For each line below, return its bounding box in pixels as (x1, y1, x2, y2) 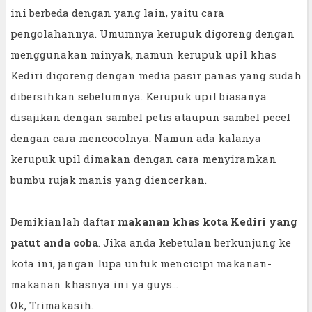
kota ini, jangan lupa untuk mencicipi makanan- (10, 256, 272, 271)
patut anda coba (10, 235, 98, 250)
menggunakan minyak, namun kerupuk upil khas (10, 47, 276, 62)
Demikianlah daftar (10, 214, 118, 229)
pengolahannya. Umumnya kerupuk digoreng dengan (10, 26, 295, 41)
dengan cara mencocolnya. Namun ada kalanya (10, 131, 261, 146)
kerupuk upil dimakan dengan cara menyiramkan (10, 152, 276, 166)
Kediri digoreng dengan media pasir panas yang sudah (10, 68, 302, 83)
